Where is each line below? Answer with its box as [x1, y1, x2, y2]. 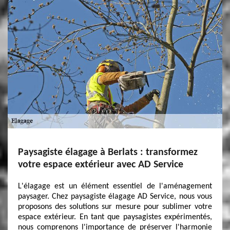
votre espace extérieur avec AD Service [18, 160, 183, 170]
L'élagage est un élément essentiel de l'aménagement [18, 182, 212, 190]
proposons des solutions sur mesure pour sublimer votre [18, 203, 212, 211]
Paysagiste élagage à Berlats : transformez [18, 147, 198, 158]
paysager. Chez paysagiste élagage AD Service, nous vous [18, 193, 212, 201]
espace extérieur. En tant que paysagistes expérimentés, [18, 213, 212, 221]
